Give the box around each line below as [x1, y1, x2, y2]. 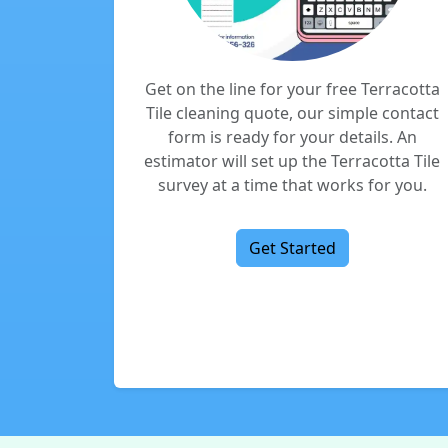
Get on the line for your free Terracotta [144, 78, 440, 100]
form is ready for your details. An [167, 126, 417, 148]
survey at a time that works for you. [157, 174, 427, 196]
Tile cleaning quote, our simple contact [145, 102, 439, 124]
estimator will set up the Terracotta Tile [144, 150, 440, 172]
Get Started [248, 237, 336, 259]
